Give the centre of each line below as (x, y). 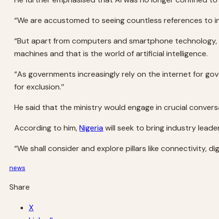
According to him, (47, 128)
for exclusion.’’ (39, 87)
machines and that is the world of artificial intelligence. (111, 53)
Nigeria (91, 128)
